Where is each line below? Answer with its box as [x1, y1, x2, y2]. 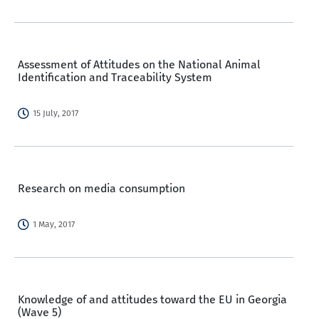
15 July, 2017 [33, 108, 78, 118]
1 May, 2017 [33, 219, 75, 229]
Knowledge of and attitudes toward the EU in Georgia [18, 293, 287, 306]
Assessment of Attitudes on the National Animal [18, 58, 261, 71]
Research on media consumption [18, 182, 185, 195]
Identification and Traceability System [18, 70, 212, 84]
